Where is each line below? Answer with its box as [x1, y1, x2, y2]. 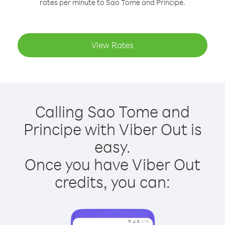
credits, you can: [55, 171, 170, 192]
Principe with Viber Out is [23, 119, 202, 139]
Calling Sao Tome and [35, 101, 190, 122]
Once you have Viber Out [25, 154, 200, 174]
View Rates [91, 40, 134, 50]
